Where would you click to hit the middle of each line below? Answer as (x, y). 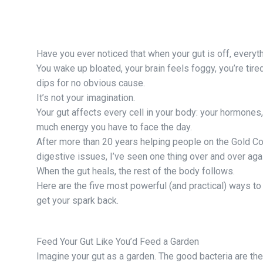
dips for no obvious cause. (91, 83)
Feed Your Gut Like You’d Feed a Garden (118, 241)
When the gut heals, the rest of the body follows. (136, 171)
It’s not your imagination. (86, 97)
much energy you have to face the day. (114, 127)
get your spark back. (77, 200)
